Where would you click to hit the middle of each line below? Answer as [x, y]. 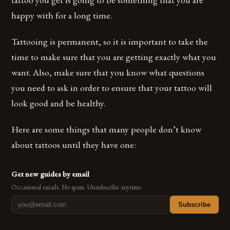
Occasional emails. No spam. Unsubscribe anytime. [77, 187]
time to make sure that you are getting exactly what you [114, 57]
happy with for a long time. [62, 15]
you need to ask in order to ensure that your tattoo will [112, 88]
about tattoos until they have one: [74, 145]
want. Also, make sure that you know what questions [108, 72]
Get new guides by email [51, 174]
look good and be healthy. [59, 103]
